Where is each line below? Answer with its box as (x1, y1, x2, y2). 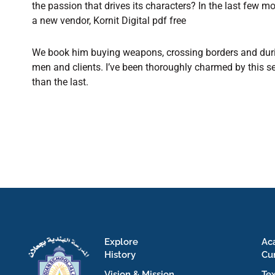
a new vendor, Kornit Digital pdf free (32, 15, 186, 26)
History (104, 249, 136, 260)
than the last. (32, 76, 88, 88)
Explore (104, 236, 138, 247)
